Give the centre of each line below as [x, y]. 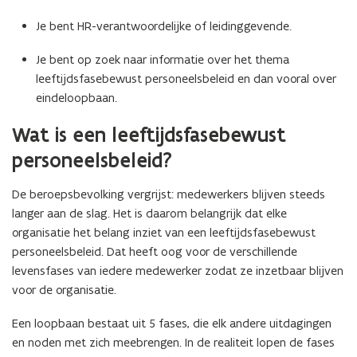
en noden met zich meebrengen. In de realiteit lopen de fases [173, 342]
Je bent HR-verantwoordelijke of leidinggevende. [164, 26]
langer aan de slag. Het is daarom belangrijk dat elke [149, 213]
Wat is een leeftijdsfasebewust [149, 135]
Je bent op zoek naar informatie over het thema [163, 59]
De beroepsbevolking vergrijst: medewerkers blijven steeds [169, 194]
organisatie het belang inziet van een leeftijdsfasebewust [164, 232]
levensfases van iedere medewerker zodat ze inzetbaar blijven [178, 271]
